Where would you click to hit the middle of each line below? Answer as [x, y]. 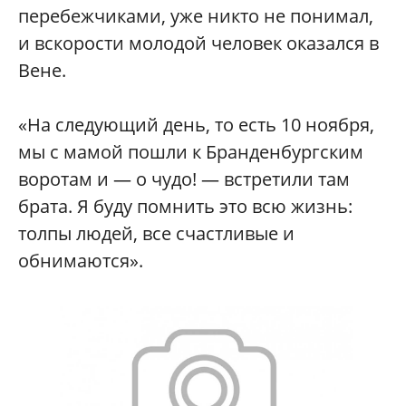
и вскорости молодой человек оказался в [198, 43]
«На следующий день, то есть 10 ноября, [196, 125]
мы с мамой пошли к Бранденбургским [191, 152]
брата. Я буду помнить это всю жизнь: [185, 206]
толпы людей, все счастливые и [156, 233]
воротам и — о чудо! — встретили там [184, 179]
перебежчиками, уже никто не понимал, [196, 16]
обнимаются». [81, 261]
